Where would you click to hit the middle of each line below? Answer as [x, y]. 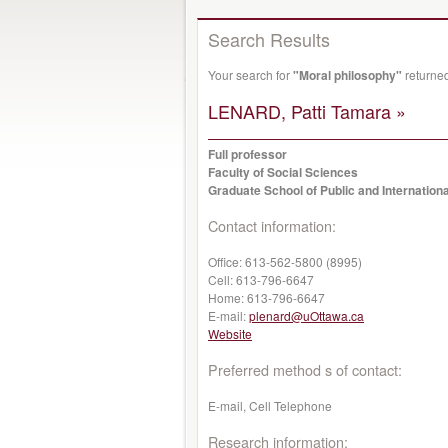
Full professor [247, 154]
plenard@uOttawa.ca [306, 315]
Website [230, 333]
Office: [226, 261]
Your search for [250, 74]
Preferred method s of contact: [305, 369]
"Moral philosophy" [347, 75]
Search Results [269, 39]
